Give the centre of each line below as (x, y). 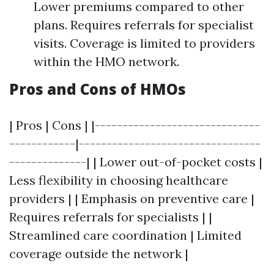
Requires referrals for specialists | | (111, 217)
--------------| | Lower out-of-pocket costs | (136, 162)
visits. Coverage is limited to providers (144, 43)
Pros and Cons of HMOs (98, 89)
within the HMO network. (106, 61)
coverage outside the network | (99, 254)
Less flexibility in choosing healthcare (119, 180)
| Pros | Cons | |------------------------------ (135, 125)
